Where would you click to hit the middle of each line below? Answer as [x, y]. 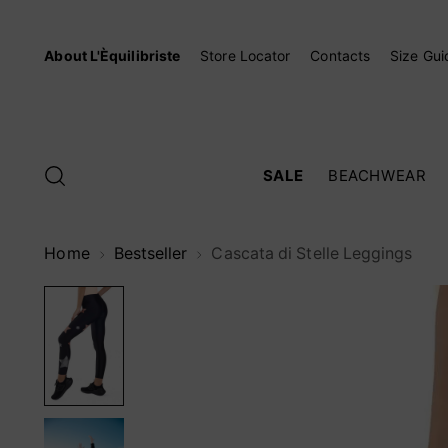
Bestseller [150, 253]
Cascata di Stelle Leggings [312, 253]
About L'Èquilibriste [112, 55]
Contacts [340, 55]
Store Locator [245, 55]
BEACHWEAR [377, 175]
